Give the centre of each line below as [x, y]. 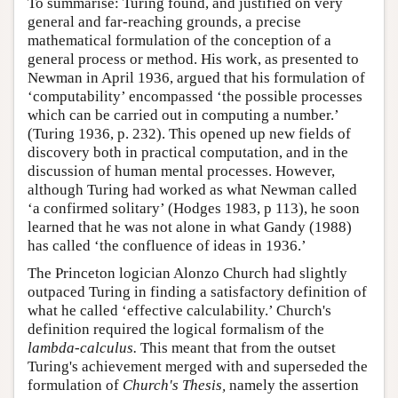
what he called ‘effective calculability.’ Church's [179, 310]
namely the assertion [292, 385]
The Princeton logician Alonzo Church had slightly [187, 273]
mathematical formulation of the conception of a [179, 40]
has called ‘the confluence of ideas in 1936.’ [167, 245]
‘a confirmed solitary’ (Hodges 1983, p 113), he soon [194, 208]
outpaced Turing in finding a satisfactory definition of [197, 291]
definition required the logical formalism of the [176, 329]
